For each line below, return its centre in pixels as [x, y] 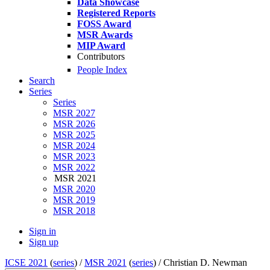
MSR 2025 [74, 135]
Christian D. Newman [205, 263]
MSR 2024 [74, 146]
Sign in [42, 231]
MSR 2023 [74, 157]
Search [42, 81]
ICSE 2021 [26, 263]
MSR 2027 [74, 113]
